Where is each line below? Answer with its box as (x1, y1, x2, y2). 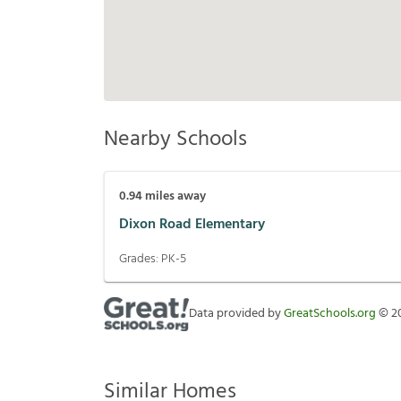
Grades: (119, 249, 161, 270)
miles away (142, 186, 206, 208)
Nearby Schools (104, 123, 247, 158)
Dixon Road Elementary (119, 212, 265, 236)
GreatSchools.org (284, 303, 376, 325)
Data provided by (189, 303, 284, 325)
